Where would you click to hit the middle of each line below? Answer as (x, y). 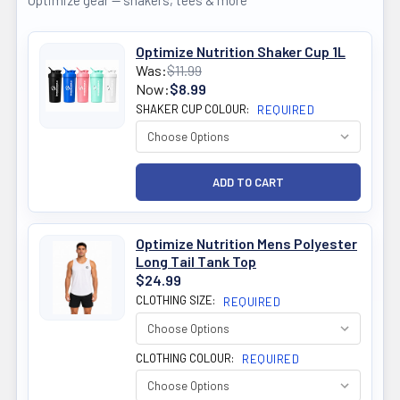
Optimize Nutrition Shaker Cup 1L (241, 52)
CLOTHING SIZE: (177, 300)
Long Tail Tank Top (196, 262)
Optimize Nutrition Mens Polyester (246, 244)
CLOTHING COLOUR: (186, 358)
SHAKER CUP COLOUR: (194, 109)
